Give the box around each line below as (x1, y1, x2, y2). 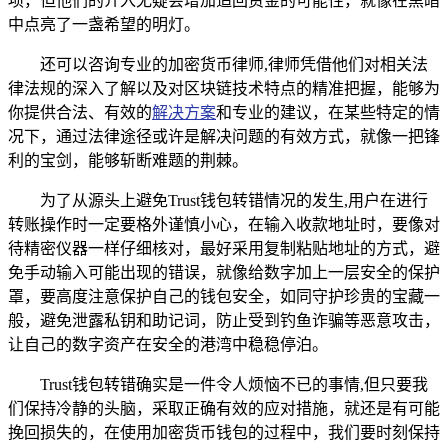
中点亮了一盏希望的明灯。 (8, 15, 200, 33)
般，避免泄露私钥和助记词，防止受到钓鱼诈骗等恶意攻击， (8, 311, 440, 329)
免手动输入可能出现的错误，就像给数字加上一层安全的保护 (8, 263, 440, 281)
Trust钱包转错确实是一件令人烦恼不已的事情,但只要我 (40, 375, 428, 393)
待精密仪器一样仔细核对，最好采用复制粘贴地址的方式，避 (8, 239, 440, 257)
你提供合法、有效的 (8, 103, 152, 121)
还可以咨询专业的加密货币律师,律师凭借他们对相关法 (40, 55, 428, 73)
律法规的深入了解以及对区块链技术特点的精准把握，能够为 (8, 79, 440, 97)
